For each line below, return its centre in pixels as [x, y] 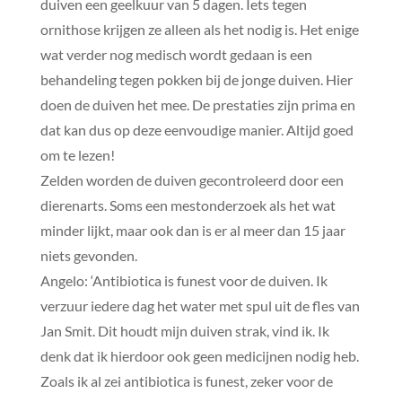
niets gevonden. [88, 255]
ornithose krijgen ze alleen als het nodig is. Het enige [199, 29]
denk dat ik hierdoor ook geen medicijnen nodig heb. [199, 355]
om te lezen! [77, 154]
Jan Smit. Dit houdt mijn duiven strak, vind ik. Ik [184, 330]
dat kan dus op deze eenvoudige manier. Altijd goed [197, 129]
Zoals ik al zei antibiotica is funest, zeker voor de [186, 380]
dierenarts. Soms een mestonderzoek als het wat [188, 205]
